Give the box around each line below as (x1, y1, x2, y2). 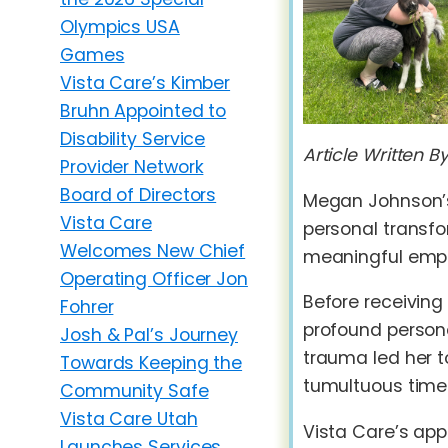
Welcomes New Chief (60, 238, 246, 263)
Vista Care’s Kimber (60, 70, 231, 95)
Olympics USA (60, 14, 180, 39)
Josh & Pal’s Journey (60, 322, 238, 347)
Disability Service (60, 126, 206, 151)
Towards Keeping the (60, 350, 243, 375)
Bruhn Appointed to (60, 98, 227, 123)
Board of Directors (60, 182, 217, 207)
